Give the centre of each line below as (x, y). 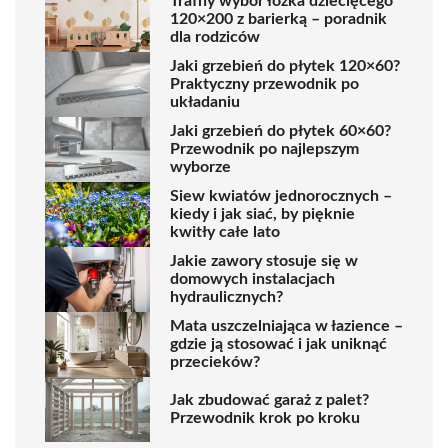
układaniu (205, 102)
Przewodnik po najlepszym (264, 149)
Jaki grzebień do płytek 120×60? (285, 66)
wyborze (200, 167)
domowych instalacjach (252, 279)
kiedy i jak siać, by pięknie (262, 214)
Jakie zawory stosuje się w (264, 261)
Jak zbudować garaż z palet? (269, 400)
